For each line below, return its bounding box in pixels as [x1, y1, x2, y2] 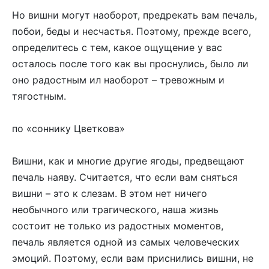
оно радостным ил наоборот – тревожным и [12, 73, 225, 86]
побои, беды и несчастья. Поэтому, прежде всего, [12, 25, 251, 37]
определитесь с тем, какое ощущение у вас [12, 41, 222, 53]
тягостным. [12, 89, 66, 102]
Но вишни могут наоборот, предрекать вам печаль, [12, 8, 257, 21]
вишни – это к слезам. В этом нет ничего [12, 187, 207, 200]
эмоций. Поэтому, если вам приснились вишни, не [12, 252, 253, 265]
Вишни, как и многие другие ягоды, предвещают [12, 155, 244, 168]
